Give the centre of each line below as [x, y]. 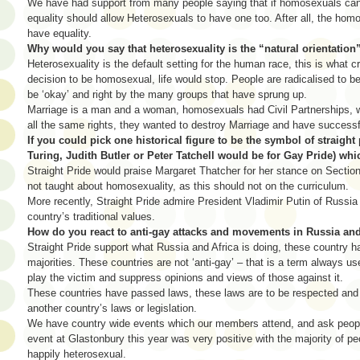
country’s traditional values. [91, 216]
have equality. [59, 33]
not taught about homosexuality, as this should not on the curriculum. [188, 186]
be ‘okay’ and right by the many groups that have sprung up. [167, 94]
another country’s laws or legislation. [112, 308]
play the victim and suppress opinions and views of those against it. [185, 277]
